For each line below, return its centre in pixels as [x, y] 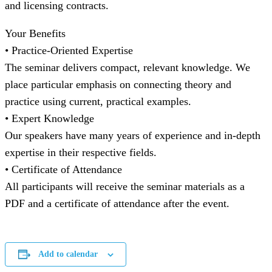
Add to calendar [68, 254]
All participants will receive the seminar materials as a [125, 187]
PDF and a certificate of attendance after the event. [117, 204]
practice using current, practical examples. [98, 102]
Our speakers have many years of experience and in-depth [133, 136]
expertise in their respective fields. [81, 153]
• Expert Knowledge [49, 119]
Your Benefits [35, 34]
